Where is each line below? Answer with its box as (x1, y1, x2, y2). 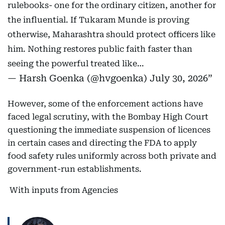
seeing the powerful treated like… (8, 59, 144, 69)
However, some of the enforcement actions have (8, 99, 203, 109)
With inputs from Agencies (8, 185, 118, 195)
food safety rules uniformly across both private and (8, 151, 216, 161)
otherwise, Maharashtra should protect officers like (8, 30, 215, 40)
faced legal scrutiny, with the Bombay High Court (8, 112, 208, 122)
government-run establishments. (8, 164, 142, 174)
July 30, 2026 (150, 73, 208, 84)
